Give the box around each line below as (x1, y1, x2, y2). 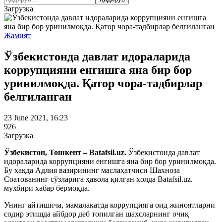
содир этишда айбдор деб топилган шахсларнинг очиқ (4, 209, 189, 218)
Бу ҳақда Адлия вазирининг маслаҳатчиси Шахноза (4, 166, 180, 174)
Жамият (4, 31, 31, 40)
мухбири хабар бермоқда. (4, 183, 92, 192)
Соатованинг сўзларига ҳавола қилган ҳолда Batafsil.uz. (4, 174, 193, 183)
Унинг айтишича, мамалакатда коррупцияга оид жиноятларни (4, 200, 215, 209)
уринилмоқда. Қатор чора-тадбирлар (4, 76, 202, 90)
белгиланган (4, 90, 72, 103)
